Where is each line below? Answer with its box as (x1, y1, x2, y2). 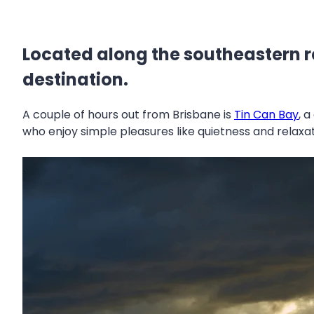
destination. (22, 68, 128, 92)
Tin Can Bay (234, 107, 299, 123)
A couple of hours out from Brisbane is (22, 107, 234, 123)
